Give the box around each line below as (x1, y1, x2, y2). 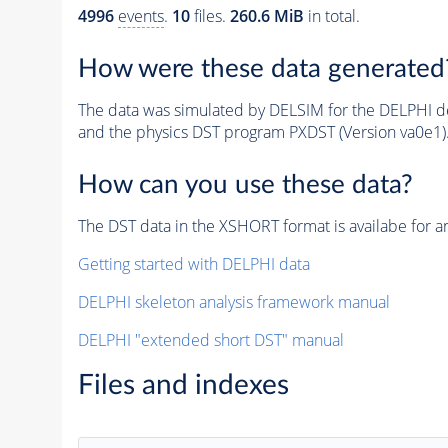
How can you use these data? (77, 171, 413, 198)
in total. (303, 5, 360, 28)
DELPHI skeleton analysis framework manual (77, 290, 390, 313)
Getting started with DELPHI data (77, 252, 310, 275)
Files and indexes (77, 370, 289, 399)
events (117, 5, 164, 28)
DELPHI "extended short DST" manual (77, 328, 344, 351)
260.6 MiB (229, 5, 304, 28)
